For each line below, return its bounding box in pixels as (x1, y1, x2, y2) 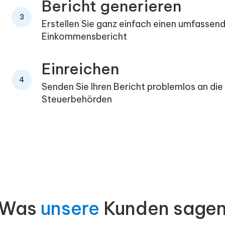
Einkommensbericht (42, 31, 128, 43)
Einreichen (42, 59, 120, 79)
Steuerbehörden (42, 93, 113, 105)
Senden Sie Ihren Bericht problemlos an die (42, 81, 223, 93)
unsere (41, 196, 99, 220)
